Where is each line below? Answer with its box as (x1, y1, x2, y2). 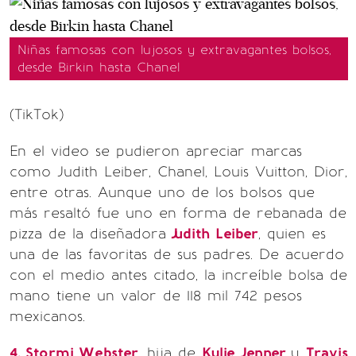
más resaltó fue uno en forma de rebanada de (10, 203, 346, 222)
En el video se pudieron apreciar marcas (10, 141, 302, 160)
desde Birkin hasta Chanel (17, 59, 180, 75)
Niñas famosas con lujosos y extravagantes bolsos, (17, 41, 331, 57)
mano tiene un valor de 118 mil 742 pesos (10, 286, 302, 304)
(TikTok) (10, 105, 64, 123)
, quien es (258, 224, 326, 242)
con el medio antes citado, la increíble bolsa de (10, 265, 347, 284)
